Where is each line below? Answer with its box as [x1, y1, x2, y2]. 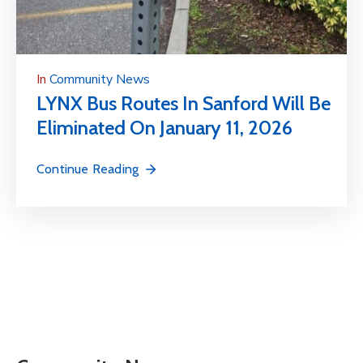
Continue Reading [36, 161, 139, 177]
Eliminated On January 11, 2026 [36, 116, 293, 139]
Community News [49, 70, 150, 88]
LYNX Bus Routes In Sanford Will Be [36, 92, 331, 115]
